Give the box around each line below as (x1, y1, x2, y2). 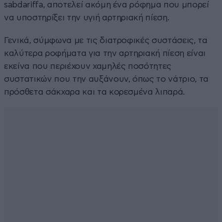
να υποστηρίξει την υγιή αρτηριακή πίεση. (4, 13, 169, 22)
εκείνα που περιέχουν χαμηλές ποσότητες (4, 61, 172, 70)
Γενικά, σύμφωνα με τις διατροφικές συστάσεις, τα (4, 36, 208, 45)
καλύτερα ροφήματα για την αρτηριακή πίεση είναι (4, 49, 206, 57)
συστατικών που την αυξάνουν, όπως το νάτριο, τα (4, 74, 209, 83)
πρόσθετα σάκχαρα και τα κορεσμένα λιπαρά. (4, 87, 185, 96)
